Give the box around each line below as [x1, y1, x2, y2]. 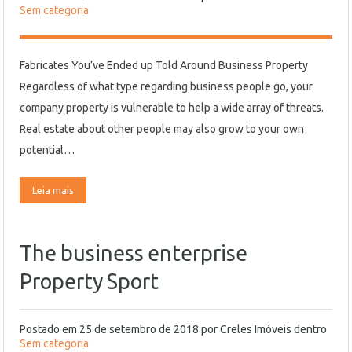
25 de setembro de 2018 [79, 323, 199, 335]
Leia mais [32, 185, 74, 196]
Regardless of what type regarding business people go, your [20, 80, 313, 93]
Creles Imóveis [220, 323, 291, 335]
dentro [291, 323, 327, 335]
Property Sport [20, 269, 159, 293]
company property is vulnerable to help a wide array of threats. [20, 101, 324, 114]
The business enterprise [20, 241, 247, 265]
